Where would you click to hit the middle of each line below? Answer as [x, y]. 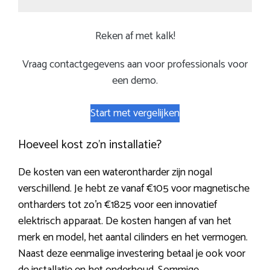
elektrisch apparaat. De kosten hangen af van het [125, 221]
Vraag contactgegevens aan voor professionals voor [135, 65]
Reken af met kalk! [135, 36]
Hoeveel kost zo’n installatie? [90, 145]
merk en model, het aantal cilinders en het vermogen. [133, 238]
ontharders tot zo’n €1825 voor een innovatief [118, 205]
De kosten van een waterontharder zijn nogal [115, 173]
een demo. [135, 81]
